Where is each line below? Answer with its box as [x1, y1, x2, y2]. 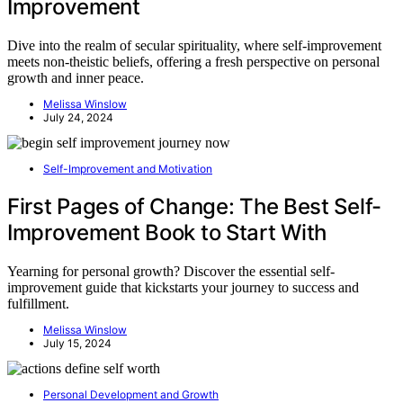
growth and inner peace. [7, 69, 144, 85]
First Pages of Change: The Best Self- [7, 193, 381, 219]
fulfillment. [7, 295, 69, 311]
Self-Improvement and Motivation [43, 161, 212, 175]
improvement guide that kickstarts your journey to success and [7, 279, 359, 295]
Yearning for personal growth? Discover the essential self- [7, 263, 335, 279]
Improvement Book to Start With [7, 219, 327, 246]
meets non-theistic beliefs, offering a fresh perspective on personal [7, 53, 380, 69]
